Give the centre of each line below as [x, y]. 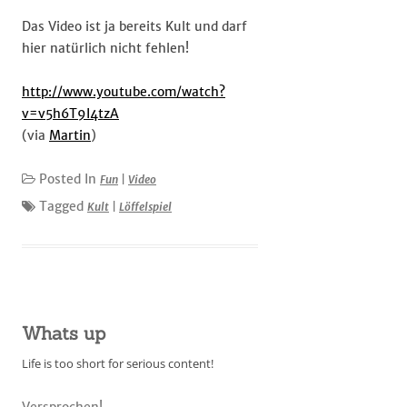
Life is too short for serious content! [118, 363]
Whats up [64, 333]
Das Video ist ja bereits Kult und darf [134, 26]
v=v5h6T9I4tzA [70, 114]
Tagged [61, 206]
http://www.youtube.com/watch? [124, 92]
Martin [70, 135]
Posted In [68, 179]
